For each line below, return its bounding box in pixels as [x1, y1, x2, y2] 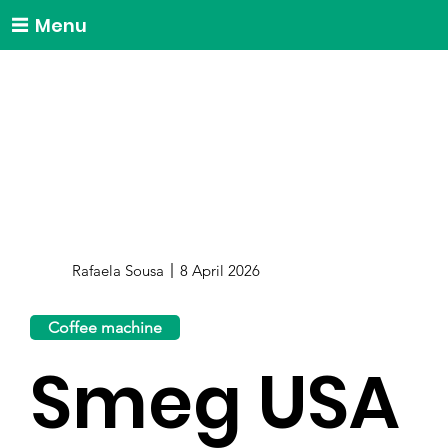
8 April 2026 [179, 260, 260, 280]
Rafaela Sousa [72, 260, 165, 280]
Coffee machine [48, 317, 163, 337]
